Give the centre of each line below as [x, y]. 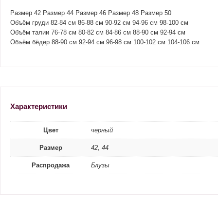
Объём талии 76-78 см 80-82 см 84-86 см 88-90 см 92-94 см [98, 32]
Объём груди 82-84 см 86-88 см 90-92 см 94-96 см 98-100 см [99, 23]
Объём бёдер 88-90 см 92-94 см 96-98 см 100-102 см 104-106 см [105, 42]
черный [102, 130]
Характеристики [39, 106]
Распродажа [51, 165]
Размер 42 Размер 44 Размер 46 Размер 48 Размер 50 [91, 13]
